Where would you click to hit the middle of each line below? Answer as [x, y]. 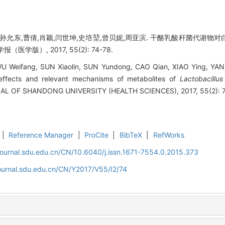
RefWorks [168, 135]
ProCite [97, 135]
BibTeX [131, 135]
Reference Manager [41, 135]
